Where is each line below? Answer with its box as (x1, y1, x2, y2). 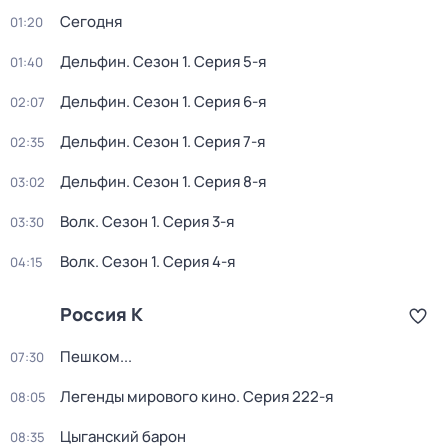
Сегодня (60, 11, 122, 32)
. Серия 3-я (156, 211, 234, 232)
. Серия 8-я (187, 171, 266, 192)
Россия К (60, 302, 143, 326)
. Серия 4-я (156, 251, 235, 272)
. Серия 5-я (187, 51, 266, 72)
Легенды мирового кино (60, 386, 236, 407)
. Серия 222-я (236, 386, 333, 407)
